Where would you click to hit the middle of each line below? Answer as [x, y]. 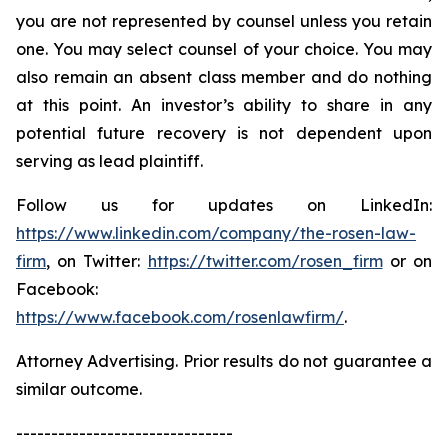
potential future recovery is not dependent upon [224, 133]
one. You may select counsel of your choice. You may [224, 49]
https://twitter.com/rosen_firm [265, 261]
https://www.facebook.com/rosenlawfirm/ [180, 317]
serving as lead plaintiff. [109, 161]
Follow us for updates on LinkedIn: [224, 205]
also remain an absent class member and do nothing [224, 77]
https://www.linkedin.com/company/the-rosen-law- [216, 233]
